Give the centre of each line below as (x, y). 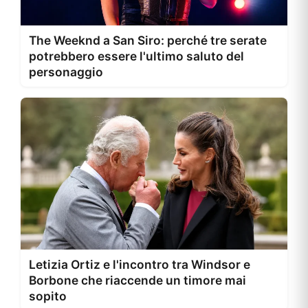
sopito (48, 296)
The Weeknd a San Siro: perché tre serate (148, 40)
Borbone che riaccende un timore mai (137, 280)
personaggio (66, 72)
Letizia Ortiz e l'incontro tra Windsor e (140, 265)
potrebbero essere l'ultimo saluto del (136, 56)
